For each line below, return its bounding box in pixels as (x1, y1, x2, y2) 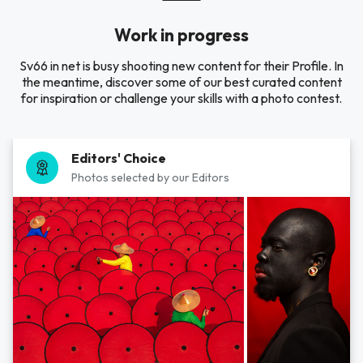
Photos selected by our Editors (71, 170, 229, 185)
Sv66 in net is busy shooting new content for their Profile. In (19, 58, 344, 74)
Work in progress (114, 24, 249, 45)
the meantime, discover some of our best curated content (21, 74, 342, 90)
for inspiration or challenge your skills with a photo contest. (21, 90, 342, 106)
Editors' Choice (71, 150, 166, 166)
